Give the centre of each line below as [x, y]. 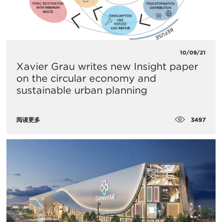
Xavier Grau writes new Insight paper [107, 66]
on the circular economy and [86, 78]
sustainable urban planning [82, 90]
